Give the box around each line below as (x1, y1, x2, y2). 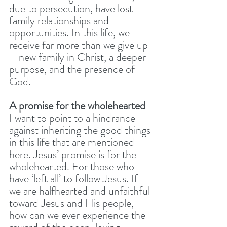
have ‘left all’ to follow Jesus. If (9, 170, 140, 186)
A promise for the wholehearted (9, 97, 148, 113)
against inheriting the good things (9, 122, 153, 138)
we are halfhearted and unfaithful (9, 182, 153, 199)
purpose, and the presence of (9, 61, 137, 77)
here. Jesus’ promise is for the (9, 146, 139, 162)
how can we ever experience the (9, 207, 148, 223)
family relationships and (9, 12, 111, 28)
